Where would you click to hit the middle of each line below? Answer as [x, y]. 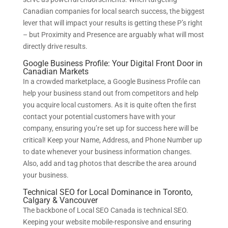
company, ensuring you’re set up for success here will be [110, 128]
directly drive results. [55, 46]
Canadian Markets [55, 71]
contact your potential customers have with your [99, 116]
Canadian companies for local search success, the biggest [113, 11]
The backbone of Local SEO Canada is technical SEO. [105, 210]
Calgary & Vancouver [60, 200]
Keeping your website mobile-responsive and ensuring [107, 222]
